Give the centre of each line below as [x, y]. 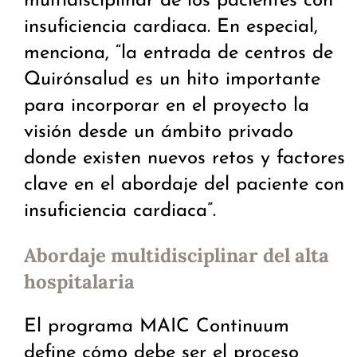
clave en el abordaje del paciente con [184, 185]
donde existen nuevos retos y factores [184, 159]
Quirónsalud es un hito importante [172, 80]
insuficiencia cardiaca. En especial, [171, 27]
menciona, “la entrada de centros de [178, 54]
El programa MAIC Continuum [157, 327]
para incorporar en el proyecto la [167, 106]
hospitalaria [79, 282]
